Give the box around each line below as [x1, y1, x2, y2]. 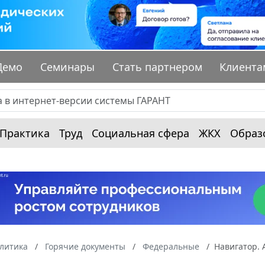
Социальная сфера [92, 126, 189, 141]
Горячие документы [45, 241, 125, 253]
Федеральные [143, 241, 199, 253]
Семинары [40, 60, 95, 75]
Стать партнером [112, 60, 202, 75]
